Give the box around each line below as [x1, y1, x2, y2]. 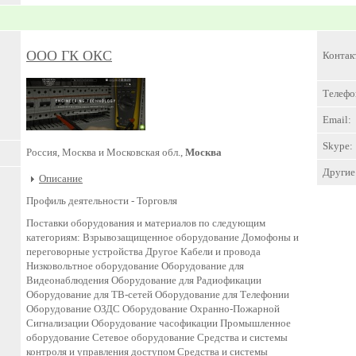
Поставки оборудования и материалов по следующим [26, 217, 265, 230]
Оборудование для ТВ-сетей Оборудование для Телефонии [26, 288, 289, 301]
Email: [323, 114, 351, 126]
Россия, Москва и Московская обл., [26, 146, 185, 158]
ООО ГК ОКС [26, 48, 112, 64]
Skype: [323, 140, 353, 152]
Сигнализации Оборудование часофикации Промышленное [26, 317, 291, 330]
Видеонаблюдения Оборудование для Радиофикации [26, 274, 261, 287]
